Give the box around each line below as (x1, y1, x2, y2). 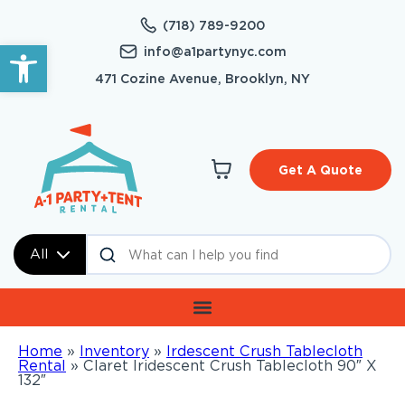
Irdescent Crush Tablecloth (166, 343, 363, 361)
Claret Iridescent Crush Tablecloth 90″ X (83, 357, 377, 375)
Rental (18, 357, 66, 375)
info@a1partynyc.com (143, 44, 287, 59)
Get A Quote (278, 163, 363, 178)
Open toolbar (8, 35, 112, 71)
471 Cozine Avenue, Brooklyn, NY (95, 71, 310, 86)
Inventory (80, 343, 149, 361)
